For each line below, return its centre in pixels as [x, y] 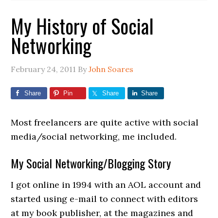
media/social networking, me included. [94, 136]
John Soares [111, 69]
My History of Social [82, 26]
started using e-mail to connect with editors [105, 199]
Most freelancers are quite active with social [105, 122]
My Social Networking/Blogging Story [91, 163]
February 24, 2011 [44, 69]
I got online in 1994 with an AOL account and [106, 185]
